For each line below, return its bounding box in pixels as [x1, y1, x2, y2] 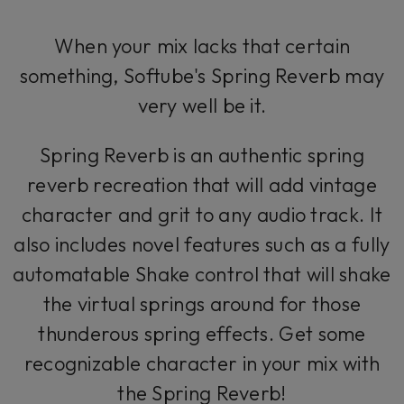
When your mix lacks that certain [53, 33, 351, 59]
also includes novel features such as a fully [14, 232, 390, 257]
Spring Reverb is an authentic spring [40, 142, 364, 168]
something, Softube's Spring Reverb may [19, 63, 385, 88]
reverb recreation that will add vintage [27, 172, 377, 197]
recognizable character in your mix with [23, 351, 381, 376]
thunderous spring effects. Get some [38, 321, 366, 346]
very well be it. [137, 93, 267, 118]
